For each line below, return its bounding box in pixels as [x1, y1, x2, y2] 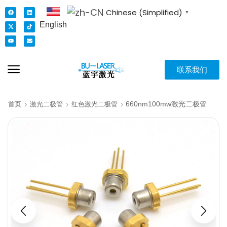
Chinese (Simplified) [106, 7, 183, 18]
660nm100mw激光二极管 [126, 100, 207, 108]
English [40, 20, 67, 29]
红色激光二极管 [71, 100, 118, 108]
